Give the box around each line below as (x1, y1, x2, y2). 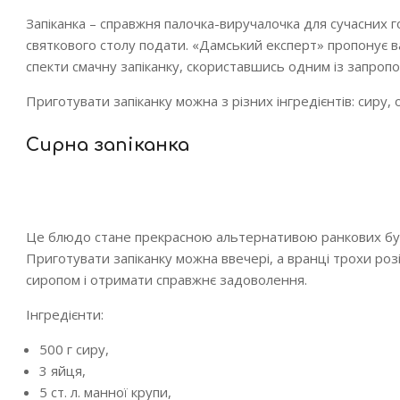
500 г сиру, (39, 340, 109, 358)
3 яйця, (39, 362, 86, 379)
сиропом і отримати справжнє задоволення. (26, 271, 307, 288)
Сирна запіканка (26, 135, 189, 155)
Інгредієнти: (26, 305, 104, 323)
